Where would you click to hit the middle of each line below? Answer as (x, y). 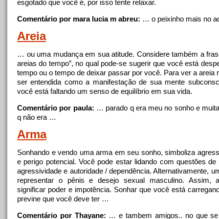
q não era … (37, 117)
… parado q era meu (129, 108)
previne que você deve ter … (63, 199)
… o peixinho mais (172, 19)
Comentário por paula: (56, 108)
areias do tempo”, (46, 63)
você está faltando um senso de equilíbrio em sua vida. (105, 91)
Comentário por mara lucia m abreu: (79, 19)
